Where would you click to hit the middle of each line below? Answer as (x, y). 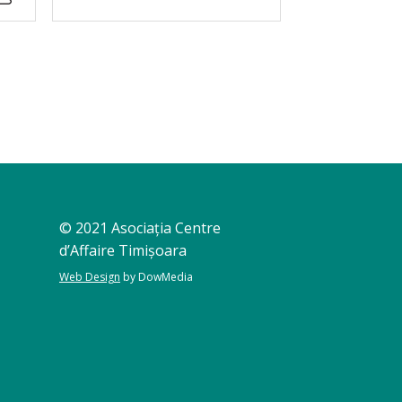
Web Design (90, 277)
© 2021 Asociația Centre (140, 228)
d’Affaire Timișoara (123, 251)
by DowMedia (157, 277)
